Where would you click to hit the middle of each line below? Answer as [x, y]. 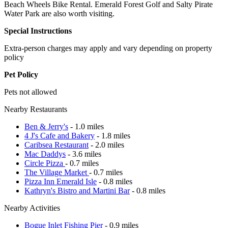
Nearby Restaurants [36, 109]
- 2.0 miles [106, 145]
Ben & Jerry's [46, 126]
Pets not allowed [31, 92]
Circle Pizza [45, 163]
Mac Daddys [45, 154]
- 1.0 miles [86, 126]
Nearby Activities [32, 208]
